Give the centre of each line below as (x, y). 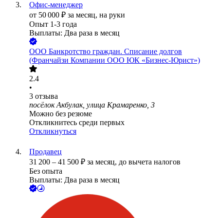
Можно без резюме (61, 114)
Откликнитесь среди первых (77, 123)
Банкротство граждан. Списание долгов (115, 52)
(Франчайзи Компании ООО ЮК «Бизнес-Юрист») (115, 60)
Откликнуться (53, 131)
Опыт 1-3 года (53, 24)
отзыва (46, 96)
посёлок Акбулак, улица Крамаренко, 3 (92, 105)
